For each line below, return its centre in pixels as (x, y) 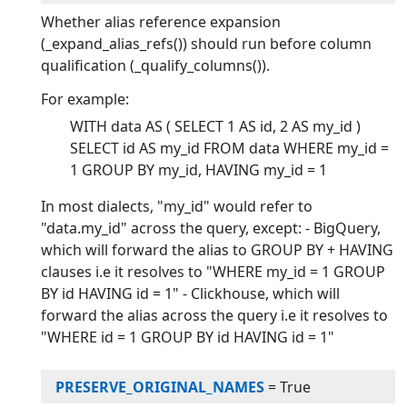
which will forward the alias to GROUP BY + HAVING (218, 250)
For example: (85, 99)
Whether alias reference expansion (161, 22)
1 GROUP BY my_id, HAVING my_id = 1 (199, 170)
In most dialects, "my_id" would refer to (177, 207)
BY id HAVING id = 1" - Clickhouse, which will (191, 294)
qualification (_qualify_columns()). (156, 66)
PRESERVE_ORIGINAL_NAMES (160, 387)
